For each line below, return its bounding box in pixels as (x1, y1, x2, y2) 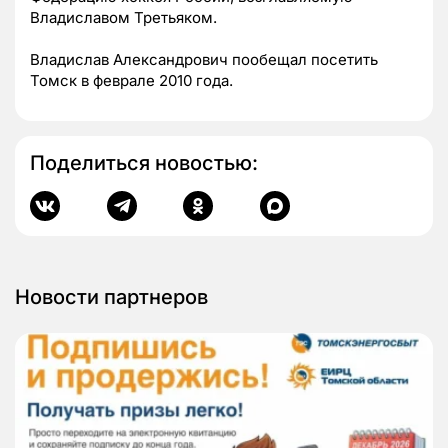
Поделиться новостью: (30, 151, 258, 176)
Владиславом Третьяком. (30, 8, 217, 28)
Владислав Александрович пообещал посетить (30, 50, 378, 70)
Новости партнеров (15, 285, 208, 310)
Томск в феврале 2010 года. (30, 71, 233, 91)
